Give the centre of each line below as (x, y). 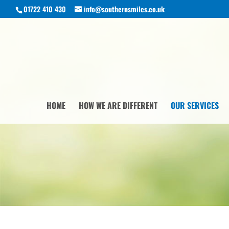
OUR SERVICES (195, 105)
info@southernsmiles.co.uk (124, 9)
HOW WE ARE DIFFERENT (118, 105)
